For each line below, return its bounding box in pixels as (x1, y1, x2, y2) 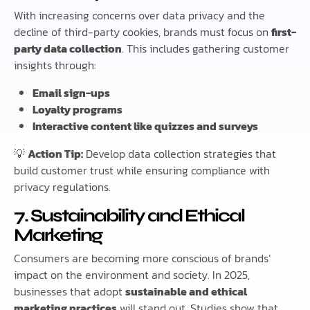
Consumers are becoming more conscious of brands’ (14, 250, 271, 267)
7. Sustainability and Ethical (14, 204, 244, 226)
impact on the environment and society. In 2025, (14, 266, 250, 284)
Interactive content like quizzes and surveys (33, 117, 259, 134)
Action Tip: (28, 145, 83, 162)
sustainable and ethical (125, 283, 247, 300)
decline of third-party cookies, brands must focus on (14, 23, 271, 40)
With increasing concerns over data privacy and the (14, 6, 265, 24)
